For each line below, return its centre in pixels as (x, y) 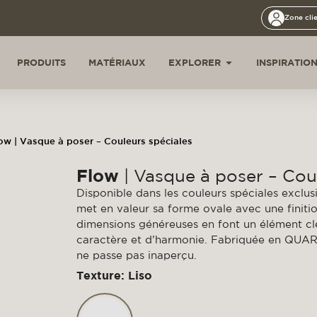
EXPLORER (195, 62)
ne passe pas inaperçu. (137, 255)
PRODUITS (41, 62)
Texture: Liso (114, 276)
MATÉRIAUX (117, 62)
